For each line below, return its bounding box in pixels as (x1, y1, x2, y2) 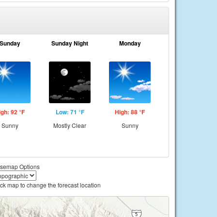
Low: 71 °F (55, 108, 84, 116)
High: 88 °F (115, 108, 145, 116)
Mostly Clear (53, 121, 86, 129)
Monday (119, 39, 141, 47)
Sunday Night (51, 39, 88, 47)
